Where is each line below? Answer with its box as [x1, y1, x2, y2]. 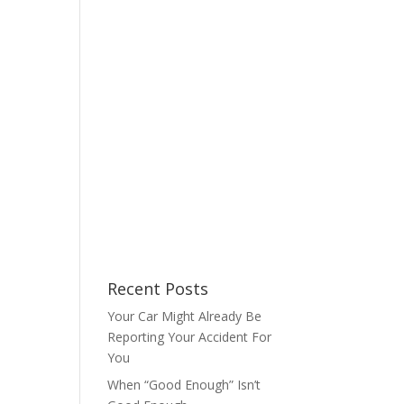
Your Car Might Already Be [107, 308, 262, 325]
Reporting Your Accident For [107, 328, 272, 345]
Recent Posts [107, 278, 209, 299]
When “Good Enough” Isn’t [107, 376, 262, 393]
